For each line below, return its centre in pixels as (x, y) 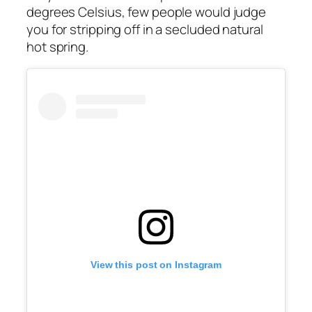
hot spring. (57, 47)
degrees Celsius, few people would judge (147, 12)
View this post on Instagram (156, 265)
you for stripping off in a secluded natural (145, 30)
